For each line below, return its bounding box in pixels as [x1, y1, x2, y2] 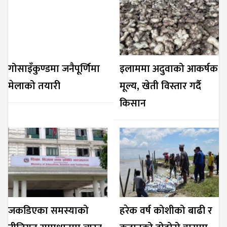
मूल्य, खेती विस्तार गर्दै [120, 78, 201, 95]
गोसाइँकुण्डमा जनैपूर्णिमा [8, 60, 100, 78]
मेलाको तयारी [8, 78, 60, 95]
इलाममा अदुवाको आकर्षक [120, 60, 218, 78]
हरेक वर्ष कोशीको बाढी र [120, 202, 212, 220]
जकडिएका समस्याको [8, 202, 89, 220]
